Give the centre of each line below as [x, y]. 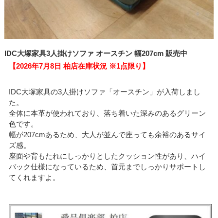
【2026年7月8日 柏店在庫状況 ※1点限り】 [79, 66]
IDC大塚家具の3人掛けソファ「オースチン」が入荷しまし [105, 91]
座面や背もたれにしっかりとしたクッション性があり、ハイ [108, 156]
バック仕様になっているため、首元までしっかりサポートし [108, 166]
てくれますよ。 [35, 177]
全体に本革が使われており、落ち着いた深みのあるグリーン [108, 113]
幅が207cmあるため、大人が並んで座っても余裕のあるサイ [108, 134]
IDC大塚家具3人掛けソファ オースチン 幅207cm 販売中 [96, 53]
